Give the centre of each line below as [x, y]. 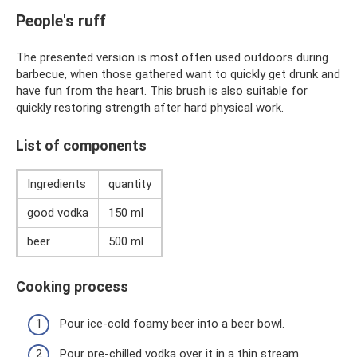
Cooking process [72, 286]
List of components [81, 145]
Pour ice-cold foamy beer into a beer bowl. [172, 324]
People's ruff [61, 21]
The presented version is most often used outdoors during [172, 57]
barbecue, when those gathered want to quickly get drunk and [178, 74]
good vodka [58, 212]
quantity [130, 184]
